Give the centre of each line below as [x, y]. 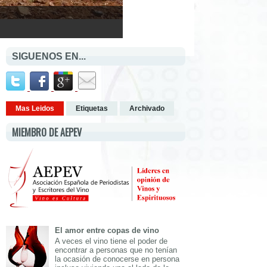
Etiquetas [92, 108]
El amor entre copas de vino [107, 231]
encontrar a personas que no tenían [116, 250]
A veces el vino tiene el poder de [111, 241]
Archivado [147, 108]
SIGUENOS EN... [49, 56]
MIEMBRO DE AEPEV [47, 132]
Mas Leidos [35, 108]
